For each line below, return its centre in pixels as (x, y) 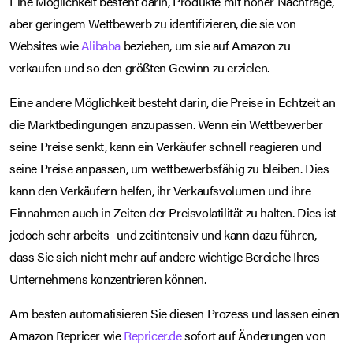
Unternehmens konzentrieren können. (108, 278)
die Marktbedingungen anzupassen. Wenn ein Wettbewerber (166, 124)
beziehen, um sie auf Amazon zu (206, 45)
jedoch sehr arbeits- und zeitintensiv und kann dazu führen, (163, 234)
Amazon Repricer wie (67, 335)
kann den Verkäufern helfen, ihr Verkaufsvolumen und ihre (160, 190)
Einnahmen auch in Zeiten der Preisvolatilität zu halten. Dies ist (173, 212)
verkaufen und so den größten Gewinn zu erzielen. (139, 67)
